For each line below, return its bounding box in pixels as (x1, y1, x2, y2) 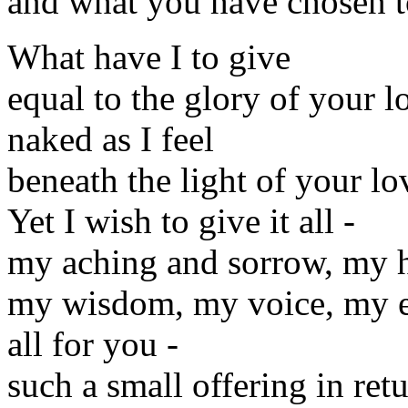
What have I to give (7, 36, 291, 76)
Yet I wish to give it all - (7, 200, 355, 240)
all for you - (7, 323, 178, 363)
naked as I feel (7, 118, 214, 158)
